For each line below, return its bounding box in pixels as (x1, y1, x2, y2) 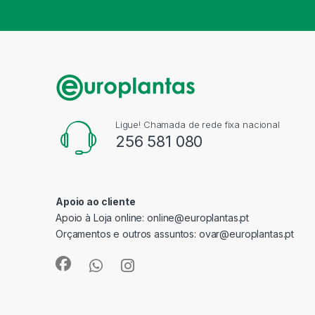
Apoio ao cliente (56, 195, 136, 208)
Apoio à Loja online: (56, 212, 148, 224)
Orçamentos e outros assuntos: (56, 228, 199, 240)
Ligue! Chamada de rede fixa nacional (115, 119, 280, 131)
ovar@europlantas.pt (198, 228, 295, 240)
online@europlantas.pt (147, 212, 250, 224)
